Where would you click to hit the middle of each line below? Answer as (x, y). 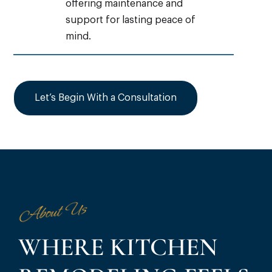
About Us (53, 212)
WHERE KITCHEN (118, 247)
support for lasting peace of (130, 20)
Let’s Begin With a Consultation (106, 97)
